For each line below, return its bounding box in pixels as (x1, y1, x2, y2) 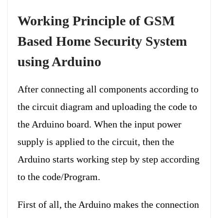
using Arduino (18, 54, 101, 69)
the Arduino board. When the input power (18, 118, 182, 129)
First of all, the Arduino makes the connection (18, 199, 199, 210)
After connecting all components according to (18, 83, 199, 94)
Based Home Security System (18, 33, 187, 49)
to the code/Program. (18, 171, 100, 182)
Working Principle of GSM (18, 13, 175, 28)
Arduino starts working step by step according (18, 153, 200, 164)
